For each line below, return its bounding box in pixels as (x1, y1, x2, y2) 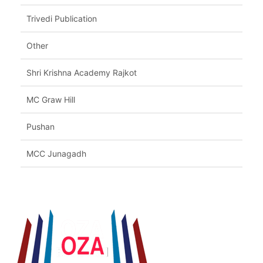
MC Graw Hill (26, 95, 75, 105)
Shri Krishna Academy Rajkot (26, 68, 137, 78)
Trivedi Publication (26, 14, 97, 24)
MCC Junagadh (26, 149, 86, 159)
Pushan (26, 122, 55, 132)
